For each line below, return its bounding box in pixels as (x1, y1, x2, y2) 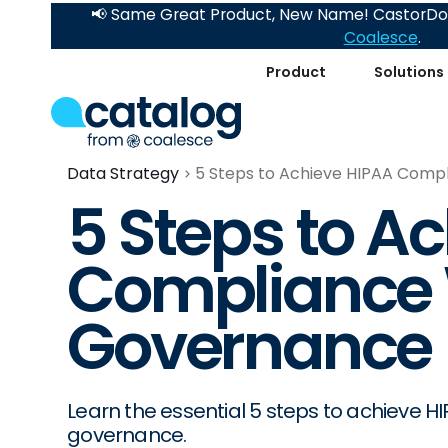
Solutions (374, 61, 445, 82)
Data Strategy (67, 162, 180, 185)
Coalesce (343, 27, 418, 48)
